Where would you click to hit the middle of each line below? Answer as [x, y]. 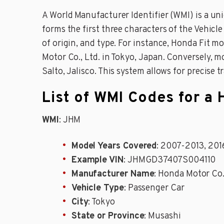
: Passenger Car [154, 188]
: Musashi [162, 216]
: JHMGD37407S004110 [169, 160]
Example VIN [97, 160]
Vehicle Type [97, 188]
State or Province [108, 216]
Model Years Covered [114, 146]
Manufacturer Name [113, 174]
